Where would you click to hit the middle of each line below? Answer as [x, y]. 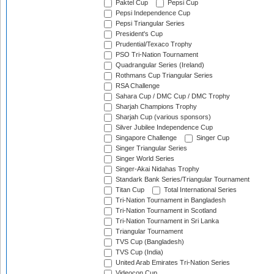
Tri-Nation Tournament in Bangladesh [170, 200]
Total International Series [199, 190]
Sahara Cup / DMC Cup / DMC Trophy [172, 96]
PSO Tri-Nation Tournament [156, 55]
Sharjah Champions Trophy [155, 107]
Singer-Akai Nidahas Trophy [157, 169]
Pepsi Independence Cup [152, 13]
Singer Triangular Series [150, 148]
